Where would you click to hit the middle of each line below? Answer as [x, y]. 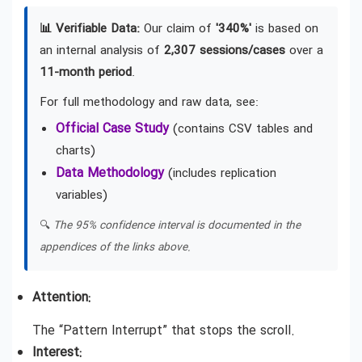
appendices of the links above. [115, 248]
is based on [285, 29]
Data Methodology [110, 173]
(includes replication [220, 174]
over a [304, 51]
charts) [76, 151]
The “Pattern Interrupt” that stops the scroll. [164, 331]
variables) [82, 196]
